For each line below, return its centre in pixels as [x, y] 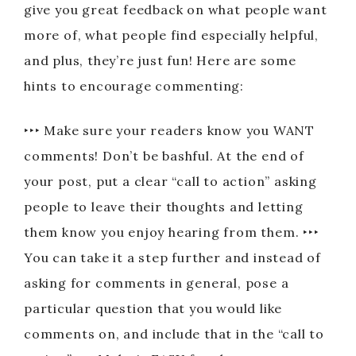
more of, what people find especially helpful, [171, 35]
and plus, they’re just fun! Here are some [160, 60]
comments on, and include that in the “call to [174, 334]
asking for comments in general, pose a [157, 283]
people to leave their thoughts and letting [164, 207]
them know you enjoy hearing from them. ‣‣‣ [172, 232]
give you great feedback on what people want [176, 10]
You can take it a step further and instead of [172, 257]
